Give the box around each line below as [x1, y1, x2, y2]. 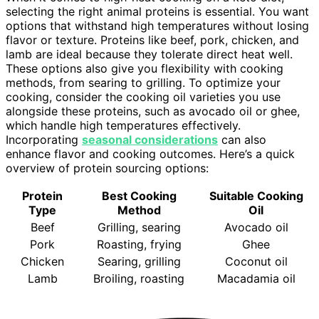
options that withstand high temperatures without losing [6, 19, 309, 33]
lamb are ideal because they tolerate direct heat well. [6, 47, 293, 62]
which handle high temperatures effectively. [6, 118, 241, 133]
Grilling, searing [97, 220, 181, 235]
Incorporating [6, 132, 82, 147]
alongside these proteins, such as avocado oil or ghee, [6, 104, 300, 119]
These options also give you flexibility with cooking [6, 61, 283, 76]
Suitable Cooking [209, 189, 303, 204]
